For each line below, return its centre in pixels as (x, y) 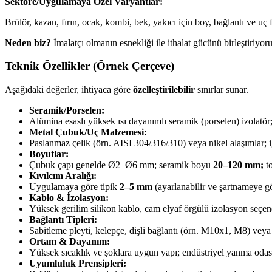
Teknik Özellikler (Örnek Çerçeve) (90, 66)
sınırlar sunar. (222, 90)
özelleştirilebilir (164, 90)
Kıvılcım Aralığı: (63, 176)
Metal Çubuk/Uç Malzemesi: (88, 132)
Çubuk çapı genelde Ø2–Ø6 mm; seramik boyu (121, 165)
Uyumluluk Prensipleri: (78, 263)
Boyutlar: (49, 154)
